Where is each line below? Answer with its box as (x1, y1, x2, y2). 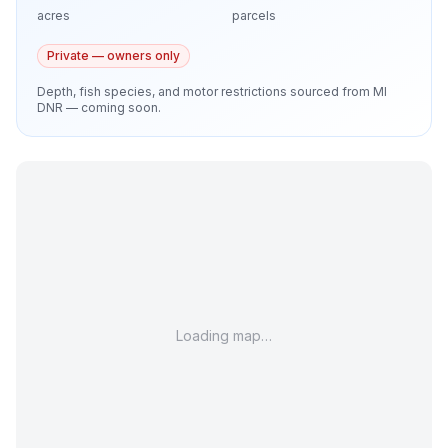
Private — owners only (47, 48, 180, 63)
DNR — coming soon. (37, 100, 161, 115)
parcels (232, 8, 276, 23)
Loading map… (176, 327, 272, 344)
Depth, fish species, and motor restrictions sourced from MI (37, 84, 387, 99)
